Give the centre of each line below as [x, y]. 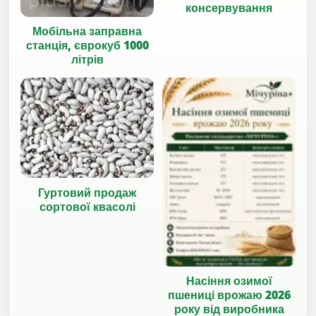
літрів [87, 60]
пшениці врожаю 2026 [229, 295]
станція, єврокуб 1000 [87, 45]
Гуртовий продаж [87, 192]
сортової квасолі [87, 206]
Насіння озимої [229, 281]
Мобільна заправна [87, 31]
